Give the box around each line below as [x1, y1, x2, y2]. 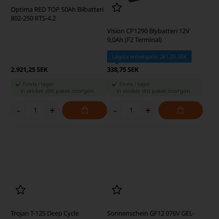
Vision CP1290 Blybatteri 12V [107, 91, 190, 100]
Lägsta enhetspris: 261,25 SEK [111, 117, 187, 125]
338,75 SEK [107, 130, 139, 139]
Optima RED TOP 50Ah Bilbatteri [11, 91, 104, 100]
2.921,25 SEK [11, 130, 48, 139]
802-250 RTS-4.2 [11, 100, 56, 109]
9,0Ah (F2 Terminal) [107, 100, 162, 109]
